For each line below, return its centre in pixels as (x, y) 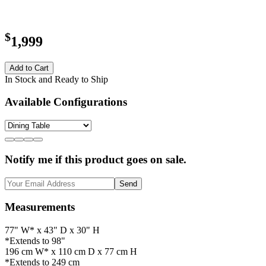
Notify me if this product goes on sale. (96, 159)
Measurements (40, 207)
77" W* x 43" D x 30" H (52, 230)
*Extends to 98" (35, 240)
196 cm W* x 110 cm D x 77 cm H (71, 251)
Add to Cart (29, 68)
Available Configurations (66, 102)
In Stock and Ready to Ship (56, 79)
